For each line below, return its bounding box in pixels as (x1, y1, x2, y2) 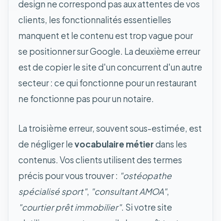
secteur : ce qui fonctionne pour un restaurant (18, 77, 197, 88)
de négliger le (18, 138, 74, 149)
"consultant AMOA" (91, 185, 167, 197)
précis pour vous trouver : (18, 170, 119, 181)
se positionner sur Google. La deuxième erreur (18, 45, 200, 57)
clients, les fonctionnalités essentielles (18, 14, 171, 25)
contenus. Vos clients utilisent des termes (18, 154, 182, 165)
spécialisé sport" (18, 185, 87, 197)
